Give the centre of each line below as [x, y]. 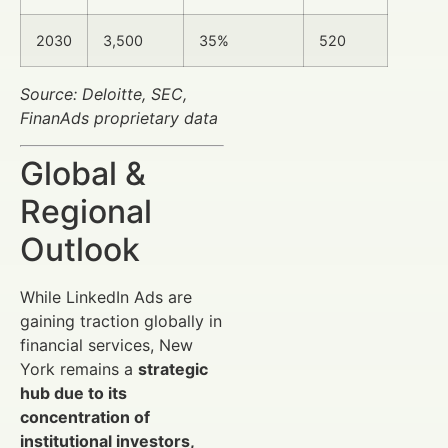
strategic [173, 368]
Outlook [80, 249]
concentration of [85, 416]
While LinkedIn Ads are [106, 296]
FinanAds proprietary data [119, 118]
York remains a [79, 368]
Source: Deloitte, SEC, [103, 94]
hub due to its [73, 392]
